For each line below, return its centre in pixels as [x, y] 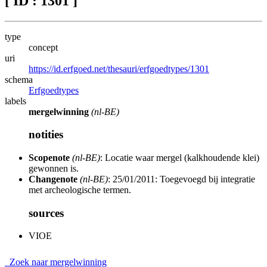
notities [46, 135]
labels [15, 101]
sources [46, 213]
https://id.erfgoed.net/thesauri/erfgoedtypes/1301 [119, 69]
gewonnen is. [54, 169]
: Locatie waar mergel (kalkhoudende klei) [180, 158]
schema [19, 79]
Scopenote [49, 158]
